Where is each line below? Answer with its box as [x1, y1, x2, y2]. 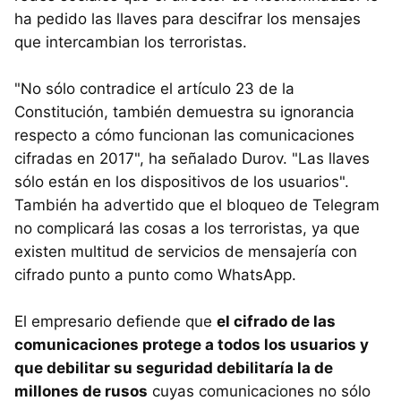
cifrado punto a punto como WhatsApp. [14, 265, 296, 284]
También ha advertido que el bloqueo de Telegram [14, 195, 380, 214]
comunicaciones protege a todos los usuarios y [14, 335, 369, 354]
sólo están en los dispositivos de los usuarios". [14, 172, 349, 191]
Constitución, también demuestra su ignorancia [14, 102, 354, 121]
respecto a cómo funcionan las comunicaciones [14, 125, 354, 144]
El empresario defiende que [14, 311, 217, 330]
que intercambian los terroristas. [14, 32, 247, 51]
